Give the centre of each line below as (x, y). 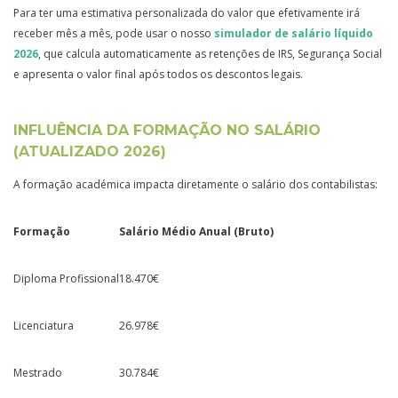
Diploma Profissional (66, 278)
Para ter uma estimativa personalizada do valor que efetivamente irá (187, 12)
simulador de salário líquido (294, 33)
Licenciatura (44, 325)
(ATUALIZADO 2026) (90, 151)
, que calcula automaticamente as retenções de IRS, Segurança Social (210, 53)
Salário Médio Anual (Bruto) (196, 231)
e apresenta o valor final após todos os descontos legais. (158, 74)
